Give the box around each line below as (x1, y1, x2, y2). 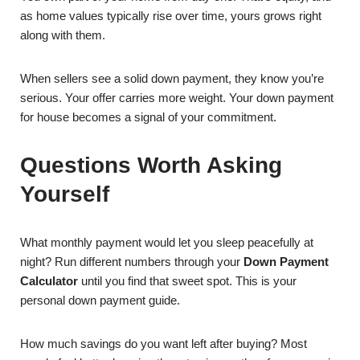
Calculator (20, 274, 78, 288)
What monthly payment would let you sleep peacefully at (20, 235, 313, 249)
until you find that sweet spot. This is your (78, 274, 297, 288)
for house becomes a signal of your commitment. (20, 110, 276, 124)
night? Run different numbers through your (20, 255, 243, 268)
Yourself (20, 182, 109, 207)
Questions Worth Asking (20, 153, 282, 178)
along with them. (20, 28, 105, 42)
